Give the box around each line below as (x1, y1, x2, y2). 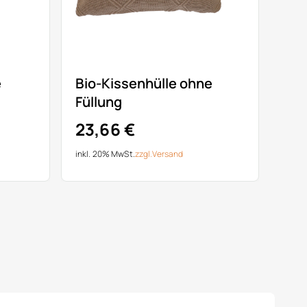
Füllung (75, 93, 122, 111)
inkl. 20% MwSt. (75, 148, 135, 160)
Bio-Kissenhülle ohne (75, 74, 212, 93)
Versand (152, 148, 184, 160)
